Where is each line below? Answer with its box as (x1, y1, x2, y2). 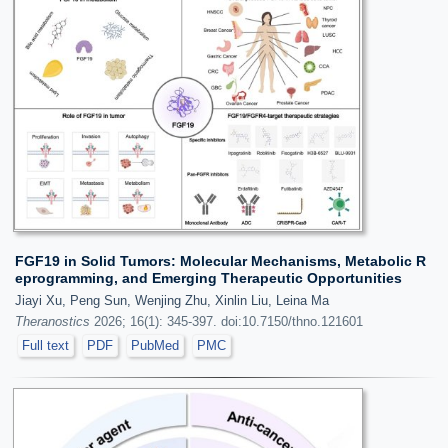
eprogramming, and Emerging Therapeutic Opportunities (15, 270, 402, 287)
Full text (22, 338, 69, 354)
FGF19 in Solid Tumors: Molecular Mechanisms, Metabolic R (15, 253, 426, 270)
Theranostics (15, 314, 90, 330)
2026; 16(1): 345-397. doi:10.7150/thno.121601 (90, 314, 363, 330)
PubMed (131, 338, 179, 354)
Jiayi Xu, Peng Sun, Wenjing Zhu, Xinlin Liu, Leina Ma (15, 293, 329, 309)
